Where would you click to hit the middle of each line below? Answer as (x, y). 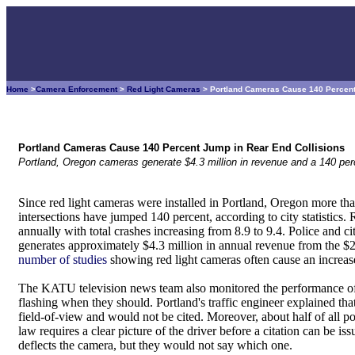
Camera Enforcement (76, 89)
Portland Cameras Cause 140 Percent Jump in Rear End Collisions (181, 148)
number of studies (63, 260)
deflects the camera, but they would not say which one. (155, 345)
